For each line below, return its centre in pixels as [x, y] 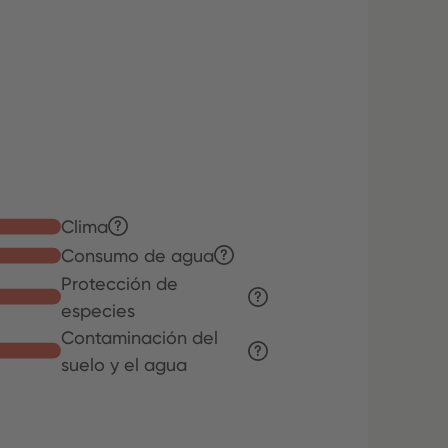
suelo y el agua [124, 364]
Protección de [120, 283]
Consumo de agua [138, 255]
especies [98, 310]
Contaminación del [140, 337]
